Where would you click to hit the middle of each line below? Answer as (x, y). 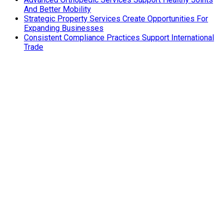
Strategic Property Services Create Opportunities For (116, 18)
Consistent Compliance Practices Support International (119, 37)
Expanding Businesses (64, 28)
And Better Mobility (57, 9)
